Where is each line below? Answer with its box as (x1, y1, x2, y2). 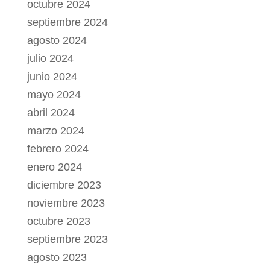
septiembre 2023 (27, 233, 108, 246)
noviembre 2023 (27, 197, 105, 210)
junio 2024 (27, 71, 77, 83)
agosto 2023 (27, 251, 87, 264)
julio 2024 (27, 52, 74, 65)
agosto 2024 (27, 34, 87, 47)
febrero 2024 (27, 143, 89, 155)
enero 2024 (27, 161, 82, 174)
